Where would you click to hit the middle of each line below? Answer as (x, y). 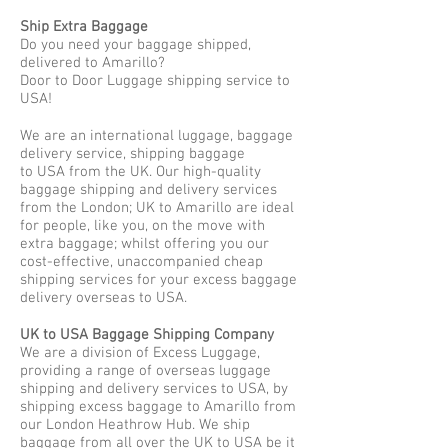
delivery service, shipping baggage (132, 154)
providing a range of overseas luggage (145, 371)
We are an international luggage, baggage (156, 136)
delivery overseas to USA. (103, 298)
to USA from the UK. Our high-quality (140, 172)
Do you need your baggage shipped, (135, 45)
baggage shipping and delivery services (148, 190)
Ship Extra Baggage (84, 27)
